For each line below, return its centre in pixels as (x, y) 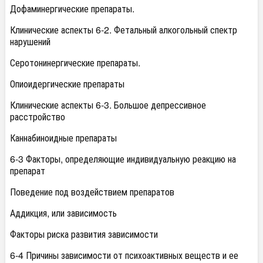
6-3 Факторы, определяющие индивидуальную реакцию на (123, 159)
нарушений (30, 41)
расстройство (38, 117)
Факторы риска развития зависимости (84, 234)
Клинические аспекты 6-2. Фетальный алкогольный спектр (124, 30)
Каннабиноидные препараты (63, 138)
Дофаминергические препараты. (72, 9)
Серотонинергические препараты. (75, 63)
